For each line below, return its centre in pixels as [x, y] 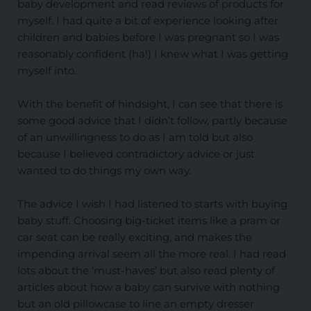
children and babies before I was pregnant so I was [148, 37]
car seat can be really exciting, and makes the [134, 237]
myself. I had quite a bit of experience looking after [148, 21]
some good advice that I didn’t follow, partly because [152, 121]
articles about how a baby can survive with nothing [148, 287]
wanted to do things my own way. [104, 171]
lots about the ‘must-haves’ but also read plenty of [146, 271]
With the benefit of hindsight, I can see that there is [150, 104]
